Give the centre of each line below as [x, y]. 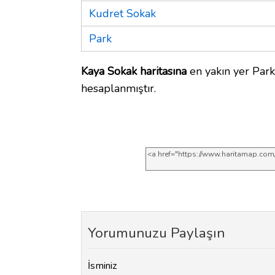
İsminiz [103, 266]
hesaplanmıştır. [118, 88]
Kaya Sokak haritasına [134, 71]
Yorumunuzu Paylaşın [156, 233]
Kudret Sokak [122, 13]
